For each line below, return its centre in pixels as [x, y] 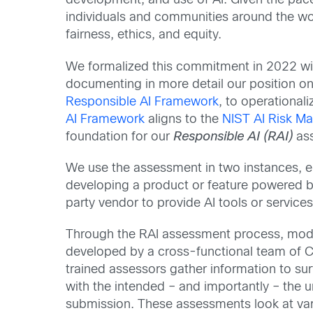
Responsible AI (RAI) [233, 137]
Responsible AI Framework [143, 102]
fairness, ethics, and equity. [144, 36]
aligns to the [184, 119]
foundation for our [120, 137]
